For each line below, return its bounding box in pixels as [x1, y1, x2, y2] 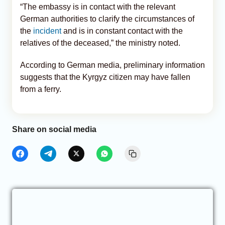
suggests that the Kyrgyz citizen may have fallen [20, 72, 190, 81]
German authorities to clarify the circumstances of [20, 14, 194, 23]
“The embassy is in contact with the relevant [20, 2, 175, 11]
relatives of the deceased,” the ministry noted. [20, 38, 180, 47]
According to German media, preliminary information [20, 60, 205, 69]
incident [33, 26, 61, 35]
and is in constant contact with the [61, 26, 183, 35]
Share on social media [12, 125, 96, 134]
